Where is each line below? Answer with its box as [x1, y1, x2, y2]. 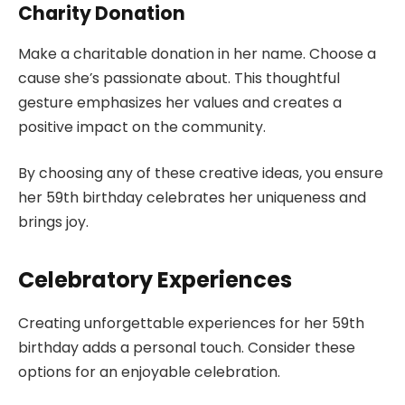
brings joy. [18, 212, 89, 233]
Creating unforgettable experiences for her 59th [18, 313, 364, 334]
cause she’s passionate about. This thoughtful [18, 67, 340, 89]
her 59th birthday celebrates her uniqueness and [18, 187, 366, 209]
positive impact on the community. [18, 116, 266, 137]
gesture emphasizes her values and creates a [18, 91, 342, 113]
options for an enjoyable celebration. [18, 362, 280, 383]
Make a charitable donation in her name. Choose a [18, 42, 376, 64]
